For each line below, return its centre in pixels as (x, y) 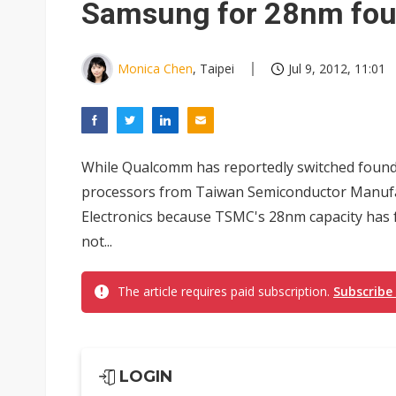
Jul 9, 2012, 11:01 (337, 69)
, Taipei (213, 69)
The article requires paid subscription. (225, 291)
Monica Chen (155, 69)
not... (97, 241)
